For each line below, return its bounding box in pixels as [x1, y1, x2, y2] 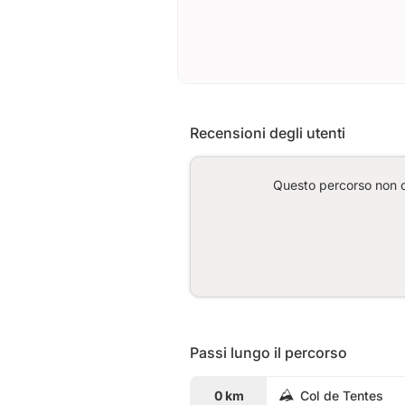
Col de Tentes [300, 387, 383, 403]
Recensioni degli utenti [190, 124, 345, 142]
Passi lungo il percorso [190, 344, 347, 362]
